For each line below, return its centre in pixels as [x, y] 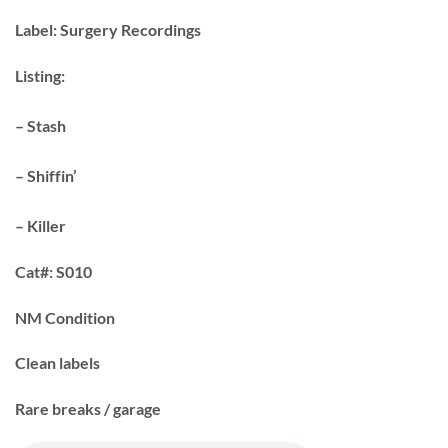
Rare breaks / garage [88, 409]
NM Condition [65, 317]
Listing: [40, 76]
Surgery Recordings [129, 30]
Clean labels [57, 363]
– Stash [40, 126]
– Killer [40, 226]
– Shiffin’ [46, 176]
